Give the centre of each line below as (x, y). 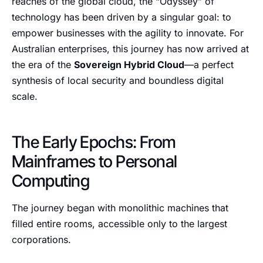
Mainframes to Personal (95, 161)
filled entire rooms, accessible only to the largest (119, 224)
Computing (50, 181)
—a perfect (209, 65)
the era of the (43, 65)
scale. (25, 96)
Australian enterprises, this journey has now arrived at (130, 49)
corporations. (41, 240)
